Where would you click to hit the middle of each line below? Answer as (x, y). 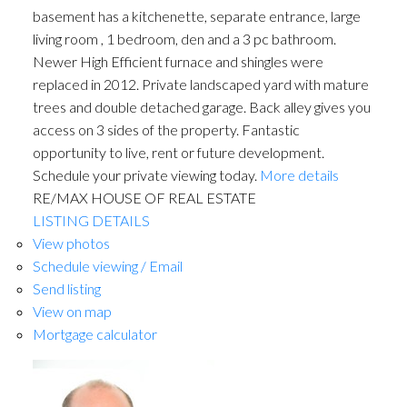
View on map (72, 311)
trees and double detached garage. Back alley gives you (201, 106)
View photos (71, 243)
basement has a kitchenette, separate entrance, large (196, 15)
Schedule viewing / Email (107, 265)
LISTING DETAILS (91, 220)
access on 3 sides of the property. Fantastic (166, 129)
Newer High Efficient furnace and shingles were (178, 61)
